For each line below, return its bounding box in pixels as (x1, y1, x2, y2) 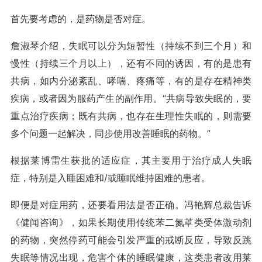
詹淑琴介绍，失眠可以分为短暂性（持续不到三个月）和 (11, 40, 251, 51)
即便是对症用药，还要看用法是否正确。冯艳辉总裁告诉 (11, 199, 251, 211)
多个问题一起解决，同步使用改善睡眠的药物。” (11, 127, 211, 139)
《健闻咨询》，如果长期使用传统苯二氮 (11, 216, 184, 228)
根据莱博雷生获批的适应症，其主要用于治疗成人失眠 (11, 154, 251, 166)
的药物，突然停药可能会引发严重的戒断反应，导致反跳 (11, 234, 251, 246)
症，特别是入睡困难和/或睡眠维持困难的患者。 (11, 172, 211, 184)
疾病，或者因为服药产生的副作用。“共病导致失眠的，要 (11, 92, 251, 104)
